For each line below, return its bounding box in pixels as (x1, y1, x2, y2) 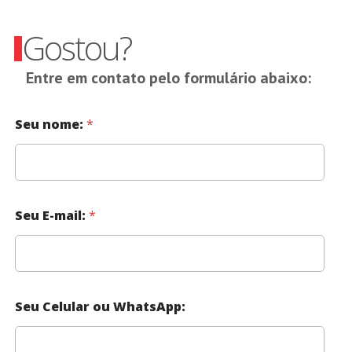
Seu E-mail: (14, 207, 89, 225)
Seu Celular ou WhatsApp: (14, 298, 185, 316)
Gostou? (21, 25, 131, 71)
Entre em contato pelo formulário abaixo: (25, 68, 311, 89)
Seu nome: (14, 115, 86, 134)
